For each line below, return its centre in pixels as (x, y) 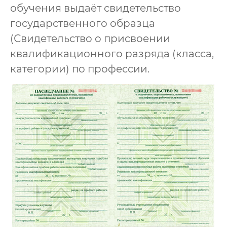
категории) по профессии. (80, 69)
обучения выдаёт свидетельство (96, 8)
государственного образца (83, 23)
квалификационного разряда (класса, (112, 54)
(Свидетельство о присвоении (90, 39)
